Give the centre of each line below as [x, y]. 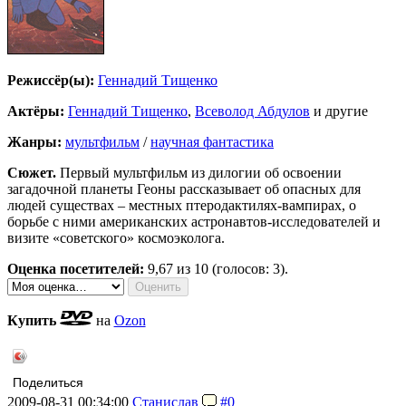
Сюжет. [32, 173]
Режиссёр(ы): [51, 81]
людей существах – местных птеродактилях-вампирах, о [182, 206]
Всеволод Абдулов [252, 111]
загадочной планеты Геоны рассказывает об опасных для [184, 189]
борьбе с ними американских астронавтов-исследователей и [194, 222]
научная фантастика [212, 142]
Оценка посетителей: [76, 269]
